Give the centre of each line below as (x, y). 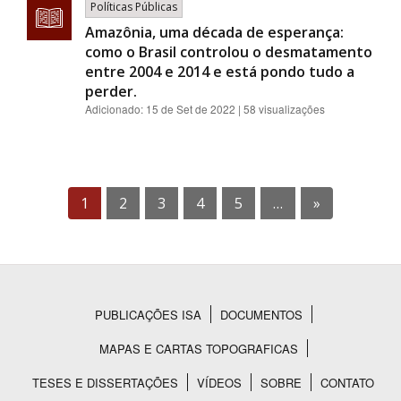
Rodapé (61, 338)
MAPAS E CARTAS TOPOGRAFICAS (198, 349)
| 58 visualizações (282, 109)
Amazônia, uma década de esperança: (214, 32)
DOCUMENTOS (261, 315)
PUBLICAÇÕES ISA (148, 315)
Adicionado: (115, 109)
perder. (111, 91)
